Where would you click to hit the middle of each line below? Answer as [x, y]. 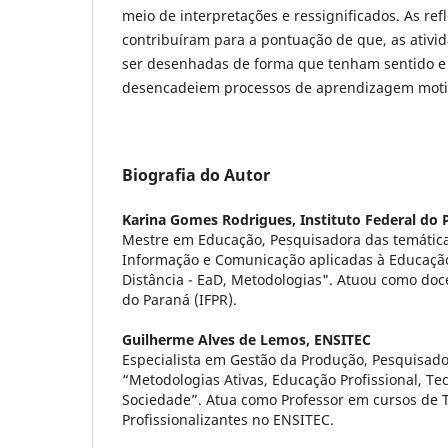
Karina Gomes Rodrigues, [211, 219]
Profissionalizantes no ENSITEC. [228, 419]
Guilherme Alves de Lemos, [218, 339]
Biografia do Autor [196, 174]
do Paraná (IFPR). [181, 299]
